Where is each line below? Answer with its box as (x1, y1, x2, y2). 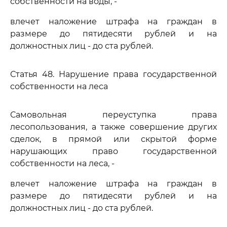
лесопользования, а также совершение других (10, 122, 217, 132)
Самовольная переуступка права (10, 110, 217, 120)
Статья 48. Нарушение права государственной (10, 69, 217, 79)
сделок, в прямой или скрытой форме (10, 134, 217, 144)
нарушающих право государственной (10, 146, 217, 156)
